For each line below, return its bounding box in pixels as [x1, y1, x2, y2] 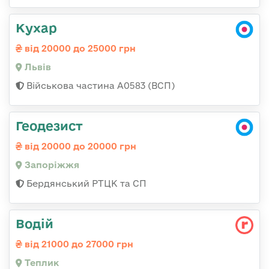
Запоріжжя [22, 160, 79, 171]
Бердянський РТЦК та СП [24, 178, 147, 189]
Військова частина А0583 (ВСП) [24, 80, 175, 91]
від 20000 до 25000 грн [22, 43, 136, 54]
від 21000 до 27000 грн [22, 239, 133, 250]
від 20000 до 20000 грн [22, 141, 136, 152]
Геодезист [16, 118, 83, 133]
